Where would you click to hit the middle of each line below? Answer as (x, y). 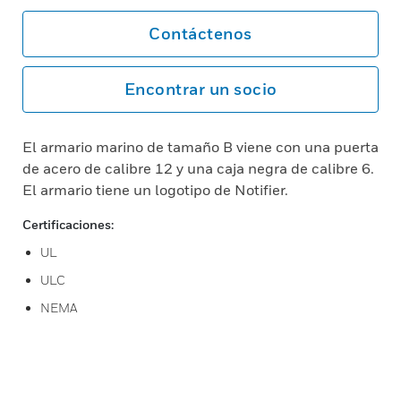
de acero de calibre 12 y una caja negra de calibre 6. (198, 168)
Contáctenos (200, 34)
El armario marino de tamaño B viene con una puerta (200, 147)
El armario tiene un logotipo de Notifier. (155, 190)
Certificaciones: (68, 224)
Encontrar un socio (200, 89)
